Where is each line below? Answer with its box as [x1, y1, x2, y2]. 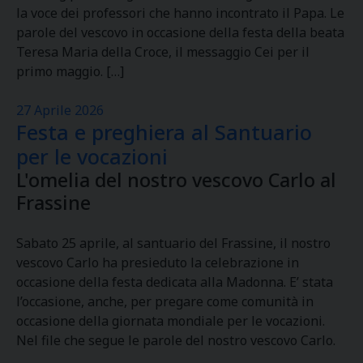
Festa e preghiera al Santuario [16, 118, 312, 146]
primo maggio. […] [16, 62, 124, 80]
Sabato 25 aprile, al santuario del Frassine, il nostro [16, 234, 331, 252]
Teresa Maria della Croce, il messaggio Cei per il [16, 43, 310, 61]
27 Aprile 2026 [16, 101, 104, 119]
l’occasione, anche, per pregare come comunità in [16, 293, 314, 310]
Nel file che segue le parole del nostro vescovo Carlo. [16, 331, 335, 349]
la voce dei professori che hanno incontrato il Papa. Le [16, 4, 344, 22]
